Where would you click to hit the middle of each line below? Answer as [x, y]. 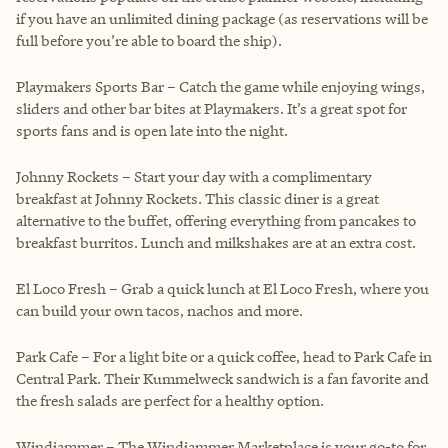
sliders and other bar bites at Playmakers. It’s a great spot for [211, 108]
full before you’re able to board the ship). [149, 40]
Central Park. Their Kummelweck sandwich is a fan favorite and [222, 378]
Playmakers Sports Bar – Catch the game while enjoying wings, [220, 86]
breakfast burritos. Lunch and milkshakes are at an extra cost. [216, 242]
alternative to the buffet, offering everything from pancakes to [216, 220]
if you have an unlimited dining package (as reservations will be [222, 18]
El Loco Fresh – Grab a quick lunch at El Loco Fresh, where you [222, 288]
